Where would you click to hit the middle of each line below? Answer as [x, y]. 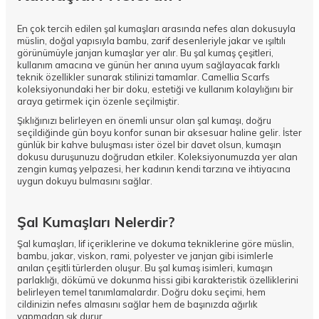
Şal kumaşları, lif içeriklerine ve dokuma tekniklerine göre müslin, [156, 244]
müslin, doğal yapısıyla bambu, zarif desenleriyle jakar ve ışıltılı [151, 41]
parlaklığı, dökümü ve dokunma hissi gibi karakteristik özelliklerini [158, 280]
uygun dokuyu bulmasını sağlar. [85, 181]
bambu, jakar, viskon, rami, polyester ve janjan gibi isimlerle [145, 256]
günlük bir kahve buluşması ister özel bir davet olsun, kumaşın [149, 145]
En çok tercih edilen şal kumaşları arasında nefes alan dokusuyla [156, 29]
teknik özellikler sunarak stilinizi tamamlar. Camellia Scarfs [143, 77]
